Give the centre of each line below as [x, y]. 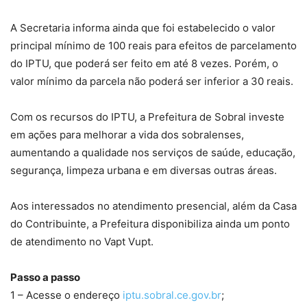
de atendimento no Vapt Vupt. [82, 242]
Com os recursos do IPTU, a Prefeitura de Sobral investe [147, 117]
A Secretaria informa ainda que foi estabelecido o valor [143, 28]
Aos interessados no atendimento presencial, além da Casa [153, 206]
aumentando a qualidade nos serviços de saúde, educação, [153, 153]
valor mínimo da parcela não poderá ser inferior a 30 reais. [152, 82]
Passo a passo [45, 278]
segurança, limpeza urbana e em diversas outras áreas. [144, 171]
